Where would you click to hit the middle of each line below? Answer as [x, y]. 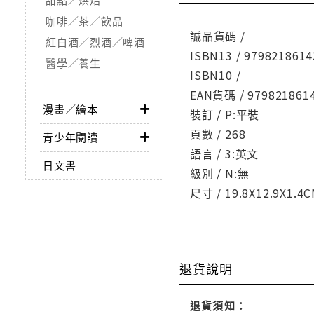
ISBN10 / [216, 75]
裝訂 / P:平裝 [225, 114]
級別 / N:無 [220, 173]
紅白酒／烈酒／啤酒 [95, 41]
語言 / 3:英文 [225, 153]
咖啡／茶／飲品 [84, 20]
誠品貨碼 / [218, 35]
